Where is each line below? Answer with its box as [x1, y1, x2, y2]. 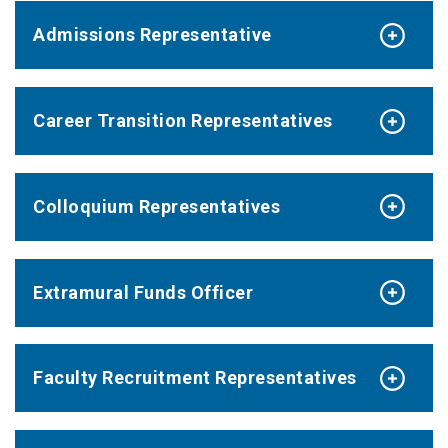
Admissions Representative [33, 24, 272, 46]
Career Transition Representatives [33, 109, 333, 131]
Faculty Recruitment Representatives [33, 367, 357, 389]
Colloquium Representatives [33, 195, 280, 217]
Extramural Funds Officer [33, 281, 253, 303]
